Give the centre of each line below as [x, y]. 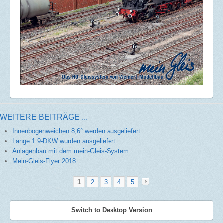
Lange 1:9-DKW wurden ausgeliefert [64, 141]
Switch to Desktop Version [111, 210]
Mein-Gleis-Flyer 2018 [44, 161]
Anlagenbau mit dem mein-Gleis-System [71, 151]
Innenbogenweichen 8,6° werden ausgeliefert [76, 131]
